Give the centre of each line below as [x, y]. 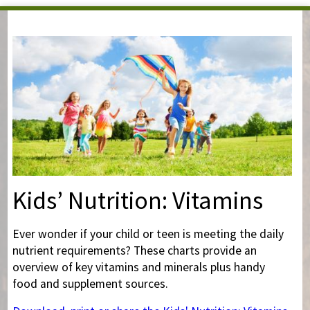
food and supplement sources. [90, 284]
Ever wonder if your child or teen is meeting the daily [148, 234]
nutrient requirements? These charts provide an [134, 251]
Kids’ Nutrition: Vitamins [137, 201]
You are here [63, 37]
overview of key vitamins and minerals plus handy [138, 267]
